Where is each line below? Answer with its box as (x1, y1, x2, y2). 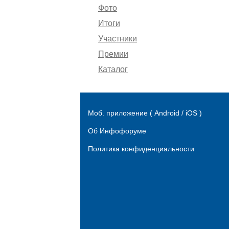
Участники (98, 34, 137, 43)
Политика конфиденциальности (88, 145, 194, 153)
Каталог (98, 65, 128, 74)
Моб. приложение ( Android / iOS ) (88, 109, 202, 117)
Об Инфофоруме (88, 127, 146, 135)
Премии (98, 50, 128, 58)
